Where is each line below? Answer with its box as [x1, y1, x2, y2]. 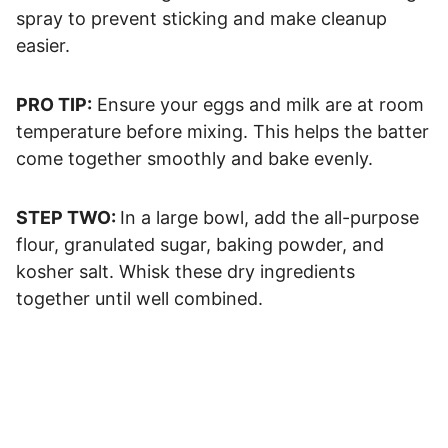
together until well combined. [16, 287, 268, 309]
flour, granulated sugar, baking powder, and [16, 233, 384, 255]
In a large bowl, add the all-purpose [120, 206, 419, 228]
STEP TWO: [16, 206, 120, 228]
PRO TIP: [16, 93, 92, 115]
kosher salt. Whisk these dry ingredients [16, 260, 355, 282]
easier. [16, 34, 70, 56]
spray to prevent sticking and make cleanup [16, 7, 387, 29]
